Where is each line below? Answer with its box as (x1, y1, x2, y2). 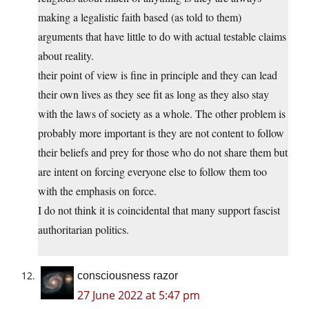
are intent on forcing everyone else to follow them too (38, 163, 267, 179)
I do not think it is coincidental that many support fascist (38, 202, 280, 217)
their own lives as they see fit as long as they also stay (38, 86, 269, 101)
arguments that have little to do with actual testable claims (38, 28, 286, 43)
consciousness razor (77, 269, 178, 281)
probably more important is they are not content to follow (38, 125, 284, 140)
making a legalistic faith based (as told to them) (38, 9, 241, 24)
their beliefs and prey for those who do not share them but (38, 144, 288, 159)
